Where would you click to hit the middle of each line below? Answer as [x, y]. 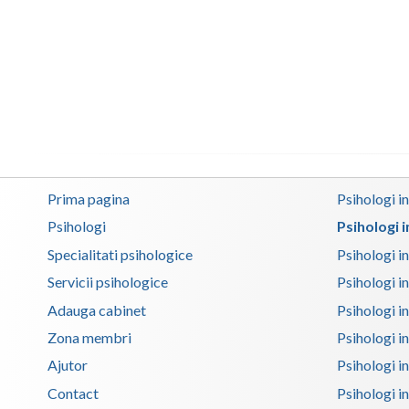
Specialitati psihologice [120, 254]
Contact [73, 393]
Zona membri [89, 337]
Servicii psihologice [108, 282]
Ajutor [68, 365]
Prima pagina [89, 199]
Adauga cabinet [97, 309]
